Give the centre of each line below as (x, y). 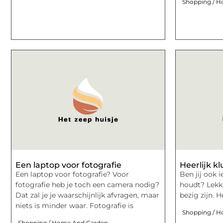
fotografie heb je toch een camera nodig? (87, 185)
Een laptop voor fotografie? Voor (72, 174)
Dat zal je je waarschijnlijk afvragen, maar (87, 195)
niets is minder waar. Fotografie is (74, 206)
